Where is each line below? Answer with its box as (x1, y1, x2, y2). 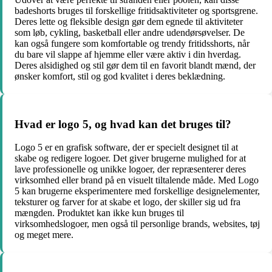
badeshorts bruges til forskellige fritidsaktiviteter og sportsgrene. (15, 5, 258, 16)
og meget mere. (15, 229, 73, 240)
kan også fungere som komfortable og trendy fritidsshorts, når (15, 38, 250, 49)
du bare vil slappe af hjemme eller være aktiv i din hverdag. (15, 49, 241, 59)
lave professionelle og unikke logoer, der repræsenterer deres (15, 164, 246, 175)
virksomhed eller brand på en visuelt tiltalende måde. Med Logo (15, 175, 259, 186)
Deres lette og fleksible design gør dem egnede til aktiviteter (15, 16, 243, 27)
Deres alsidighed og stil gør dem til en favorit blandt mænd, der (15, 59, 256, 70)
